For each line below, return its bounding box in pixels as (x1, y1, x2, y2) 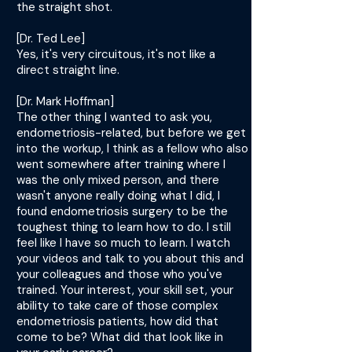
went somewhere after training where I (16, 156, 225, 172)
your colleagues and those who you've (16, 266, 222, 282)
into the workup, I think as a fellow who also (16, 141, 248, 156)
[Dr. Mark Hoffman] (16, 93, 114, 109)
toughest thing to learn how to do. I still (16, 219, 231, 235)
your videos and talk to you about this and (16, 251, 244, 266)
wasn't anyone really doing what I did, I (16, 188, 220, 203)
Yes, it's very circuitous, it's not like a (16, 46, 215, 62)
